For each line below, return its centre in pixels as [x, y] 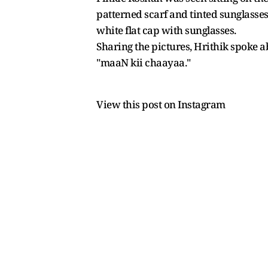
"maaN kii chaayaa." [144, 62]
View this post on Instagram [161, 104]
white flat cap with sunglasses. [166, 30]
